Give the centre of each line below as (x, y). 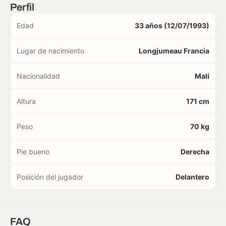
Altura (26, 101)
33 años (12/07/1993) (172, 25)
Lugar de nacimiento (50, 51)
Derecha (195, 152)
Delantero (192, 177)
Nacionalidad (38, 76)
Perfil (22, 7)
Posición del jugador (50, 177)
